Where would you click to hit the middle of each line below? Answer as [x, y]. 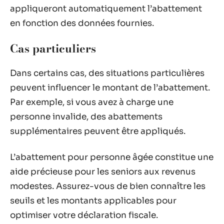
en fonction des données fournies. [82, 23]
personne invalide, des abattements [86, 117]
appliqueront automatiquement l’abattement [106, 9]
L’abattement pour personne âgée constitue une [112, 157]
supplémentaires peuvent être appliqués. [98, 131]
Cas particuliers [53, 48]
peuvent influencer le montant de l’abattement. [110, 88]
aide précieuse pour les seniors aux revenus [103, 171]
